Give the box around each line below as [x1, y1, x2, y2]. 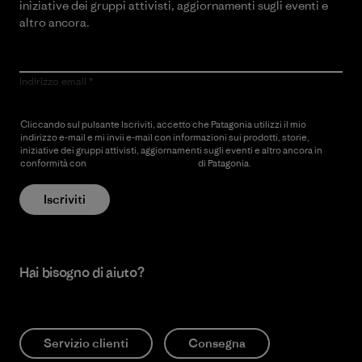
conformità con [20, 157, 88, 169]
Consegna [187, 335, 246, 351]
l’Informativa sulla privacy [88, 157, 196, 169]
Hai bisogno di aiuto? [19, 263, 145, 281]
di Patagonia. [196, 157, 251, 169]
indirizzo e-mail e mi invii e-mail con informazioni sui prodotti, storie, [20, 131, 309, 143]
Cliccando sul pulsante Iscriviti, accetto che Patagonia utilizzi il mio [20, 118, 306, 130]
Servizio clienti [44, 335, 128, 351]
